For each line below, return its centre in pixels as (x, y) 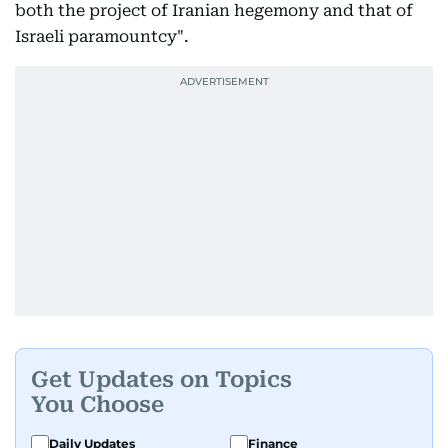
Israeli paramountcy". (102, 36)
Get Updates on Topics (161, 379)
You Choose (97, 404)
